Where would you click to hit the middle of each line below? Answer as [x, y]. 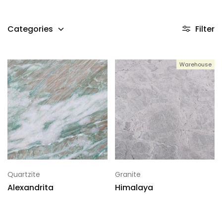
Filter [205, 29]
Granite [128, 174]
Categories [30, 29]
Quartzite [24, 174]
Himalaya [134, 187]
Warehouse [195, 64]
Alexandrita [30, 187]
